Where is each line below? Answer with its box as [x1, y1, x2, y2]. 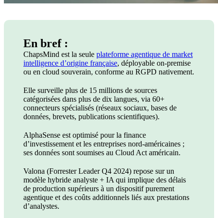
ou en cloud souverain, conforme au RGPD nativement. [23, 67, 194, 76]
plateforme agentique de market [96, 50, 193, 58]
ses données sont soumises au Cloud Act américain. [23, 148, 181, 157]
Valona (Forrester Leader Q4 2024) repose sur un [23, 166, 174, 175]
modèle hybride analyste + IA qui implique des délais [23, 175, 186, 184]
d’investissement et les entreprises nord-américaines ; [23, 139, 184, 148]
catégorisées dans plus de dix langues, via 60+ [23, 94, 164, 103]
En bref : [23, 36, 68, 50]
